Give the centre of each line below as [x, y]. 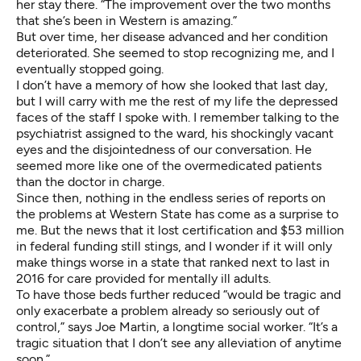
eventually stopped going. [90, 69]
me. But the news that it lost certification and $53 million [180, 230]
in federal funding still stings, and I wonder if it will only [174, 247]
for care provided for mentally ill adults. [158, 279]
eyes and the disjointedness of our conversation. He [164, 150]
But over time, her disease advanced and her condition [172, 37]
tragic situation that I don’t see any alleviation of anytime [179, 343]
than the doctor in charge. [90, 182]
